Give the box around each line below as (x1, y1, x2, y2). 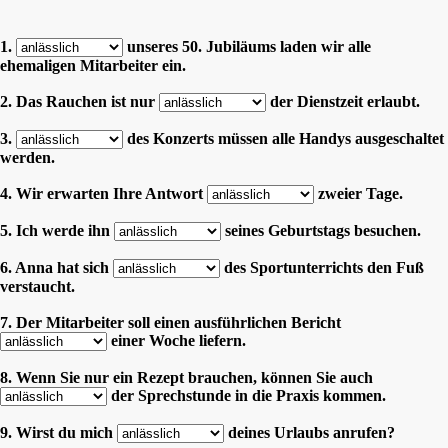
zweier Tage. (314, 184, 403, 202)
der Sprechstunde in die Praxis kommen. (107, 386, 386, 404)
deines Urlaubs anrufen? (224, 423, 395, 441)
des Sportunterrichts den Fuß (220, 258, 424, 276)
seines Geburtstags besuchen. (221, 221, 421, 239)
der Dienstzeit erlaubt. (266, 92, 420, 110)
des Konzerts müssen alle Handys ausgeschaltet (123, 129, 444, 147)
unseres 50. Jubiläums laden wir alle (123, 37, 371, 55)
